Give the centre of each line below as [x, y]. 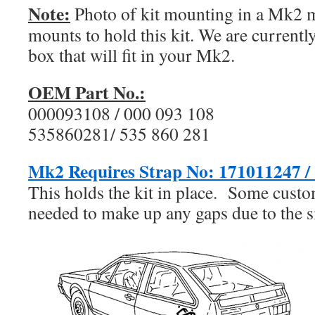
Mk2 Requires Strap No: [121, 171]
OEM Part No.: [87, 92]
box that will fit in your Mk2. [131, 55]
